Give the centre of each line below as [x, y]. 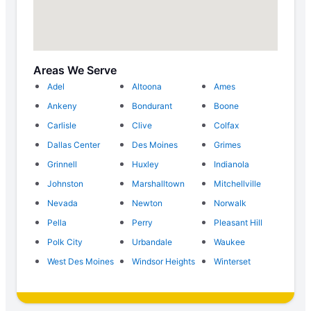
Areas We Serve [75, 70]
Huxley [146, 165]
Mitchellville [237, 184]
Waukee [229, 242]
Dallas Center [74, 145]
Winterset [232, 262]
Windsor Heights [164, 262]
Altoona [147, 87]
